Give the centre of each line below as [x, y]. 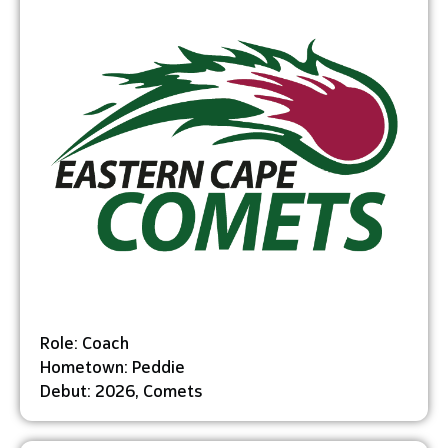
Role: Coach [84, 341]
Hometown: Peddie [112, 365]
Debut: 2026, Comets [121, 389]
